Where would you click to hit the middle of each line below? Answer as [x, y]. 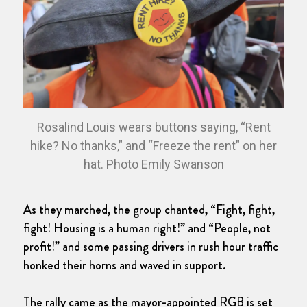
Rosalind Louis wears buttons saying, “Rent [153, 127]
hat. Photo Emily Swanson [153, 164]
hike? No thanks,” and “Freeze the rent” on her [153, 145]
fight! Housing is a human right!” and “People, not [147, 228]
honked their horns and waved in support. [125, 265]
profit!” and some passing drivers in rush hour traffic [151, 246]
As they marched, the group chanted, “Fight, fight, [149, 209]
